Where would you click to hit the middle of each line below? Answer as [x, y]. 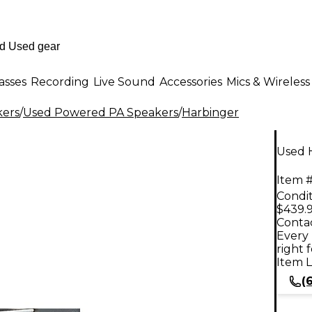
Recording [60, 81]
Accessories [191, 81]
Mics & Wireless [268, 81]
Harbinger [210, 112]
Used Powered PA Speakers [101, 112]
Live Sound [124, 81]
